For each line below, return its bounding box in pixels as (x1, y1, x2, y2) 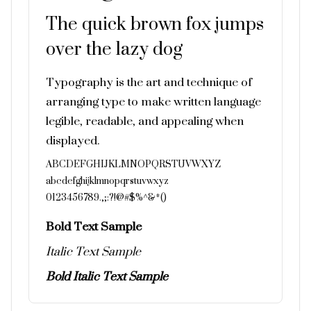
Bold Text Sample (46, 211, 142, 242)
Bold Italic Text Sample (46, 261, 168, 292)
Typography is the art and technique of (46, 67, 252, 97)
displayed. (46, 125, 99, 155)
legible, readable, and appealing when (46, 106, 244, 136)
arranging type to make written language (46, 86, 261, 117)
